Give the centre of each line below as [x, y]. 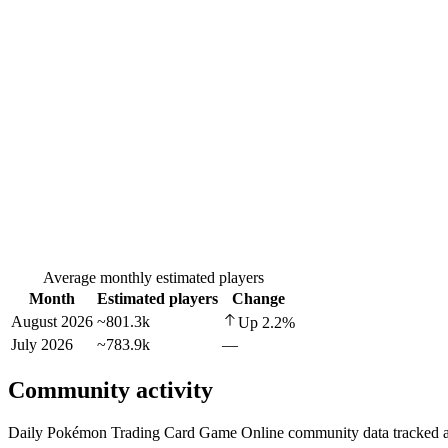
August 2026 [52, 322]
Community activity [110, 390]
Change [258, 299]
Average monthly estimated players [153, 278]
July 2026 [42, 345]
